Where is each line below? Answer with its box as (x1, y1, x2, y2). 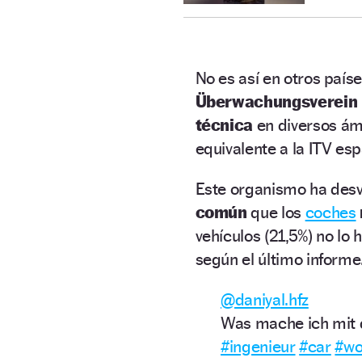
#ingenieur (221, 335, 296, 356)
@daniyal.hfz (221, 288, 309, 309)
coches (305, 201, 356, 222)
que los (246, 201, 305, 222)
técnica (195, 114, 254, 135)
